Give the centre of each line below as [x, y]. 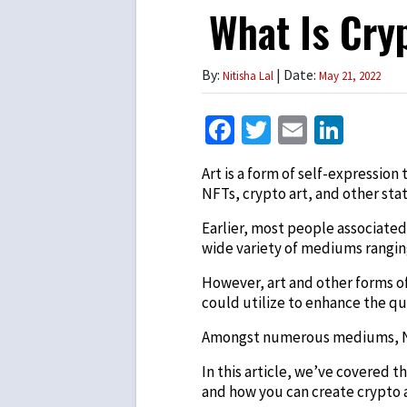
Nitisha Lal [248, 75]
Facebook [293, 129]
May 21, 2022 [350, 75]
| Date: [296, 74]
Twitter [314, 129]
